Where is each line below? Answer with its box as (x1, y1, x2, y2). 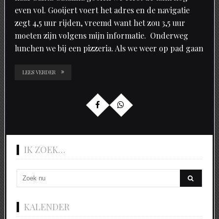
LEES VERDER (22, 68, 56, 76)
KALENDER (23, 200, 69, 213)
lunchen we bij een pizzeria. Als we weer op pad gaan (14, 43, 203, 53)
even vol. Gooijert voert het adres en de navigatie (14, 4, 190, 15)
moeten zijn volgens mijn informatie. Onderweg (14, 30, 188, 41)
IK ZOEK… (23, 143, 65, 155)
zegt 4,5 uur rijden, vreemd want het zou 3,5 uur (14, 17, 185, 28)
